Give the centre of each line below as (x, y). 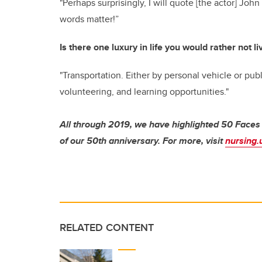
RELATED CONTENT (107, 227)
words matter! (87, 19)
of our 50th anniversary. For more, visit (142, 140)
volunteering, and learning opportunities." (144, 91)
